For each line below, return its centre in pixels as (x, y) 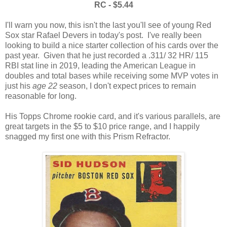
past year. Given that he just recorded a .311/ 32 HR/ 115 (107, 56)
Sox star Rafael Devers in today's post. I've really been (103, 35)
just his (19, 86)
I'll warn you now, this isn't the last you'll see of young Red (108, 25)
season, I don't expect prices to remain (127, 86)
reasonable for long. (41, 96)
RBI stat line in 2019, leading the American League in (100, 66)
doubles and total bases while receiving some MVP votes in (112, 76)
